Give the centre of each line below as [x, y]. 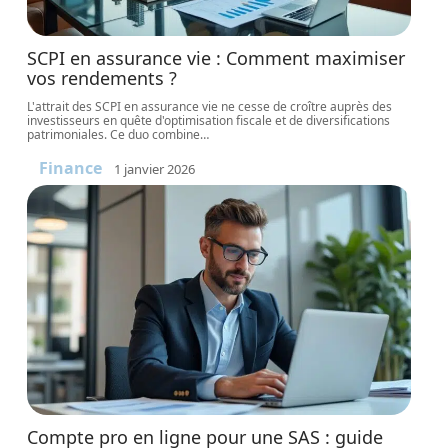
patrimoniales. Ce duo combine [114, 134]
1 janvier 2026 [155, 168]
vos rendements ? [102, 78]
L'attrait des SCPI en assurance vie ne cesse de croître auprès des [210, 106]
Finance [71, 168]
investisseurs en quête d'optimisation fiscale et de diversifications [209, 120]
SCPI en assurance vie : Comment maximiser [216, 58]
